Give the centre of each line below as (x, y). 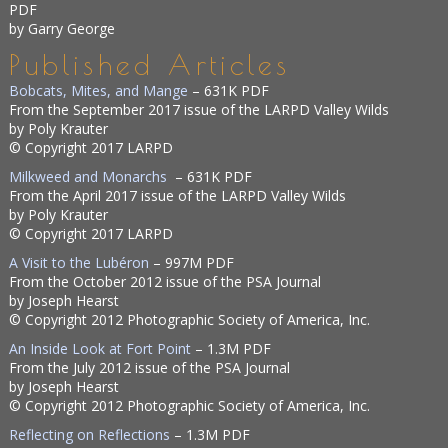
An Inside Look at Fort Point (100, 348)
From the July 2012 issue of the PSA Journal (150, 367)
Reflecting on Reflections (90, 434)
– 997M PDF (192, 262)
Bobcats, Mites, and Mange (99, 90)
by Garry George (62, 28)
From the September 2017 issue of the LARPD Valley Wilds (199, 109)
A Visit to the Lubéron (79, 262)
